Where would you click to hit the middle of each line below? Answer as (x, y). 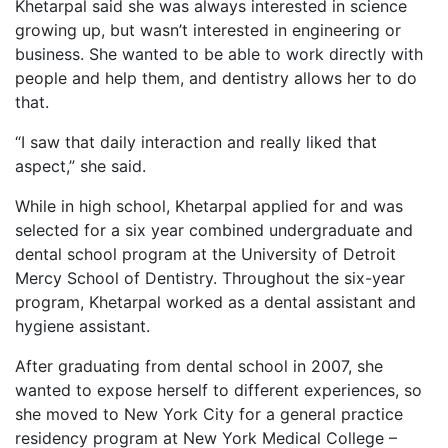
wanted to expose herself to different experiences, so (218, 390)
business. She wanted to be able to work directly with (219, 54)
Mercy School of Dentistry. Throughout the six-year (210, 278)
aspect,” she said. (80, 166)
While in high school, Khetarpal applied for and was (209, 206)
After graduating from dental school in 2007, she (199, 366)
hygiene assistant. (82, 326)
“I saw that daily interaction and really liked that (196, 142)
